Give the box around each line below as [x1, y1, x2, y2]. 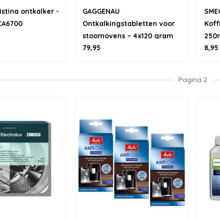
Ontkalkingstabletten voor [82, 19, 175, 28]
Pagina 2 [178, 75, 207, 84]
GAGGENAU [82, 7, 120, 16]
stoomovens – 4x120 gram [82, 31, 173, 40]
